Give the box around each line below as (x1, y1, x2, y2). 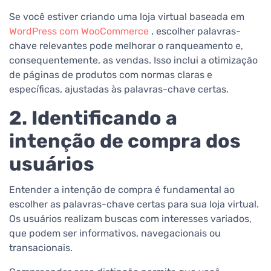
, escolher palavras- (149, 25, 241, 38)
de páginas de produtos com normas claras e (9, 69, 212, 81)
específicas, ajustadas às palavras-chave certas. (9, 83, 229, 96)
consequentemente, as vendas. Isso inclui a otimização (9, 54, 258, 67)
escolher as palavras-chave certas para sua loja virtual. (9, 198, 259, 211)
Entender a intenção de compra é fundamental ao (9, 184, 235, 196)
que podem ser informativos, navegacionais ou (9, 227, 221, 240)
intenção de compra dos (9, 129, 241, 153)
